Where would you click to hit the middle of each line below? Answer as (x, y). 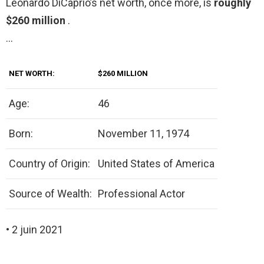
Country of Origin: (49, 164)
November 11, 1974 (143, 134)
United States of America (156, 164)
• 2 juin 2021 (34, 230)
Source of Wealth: (50, 194)
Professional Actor (141, 194)
